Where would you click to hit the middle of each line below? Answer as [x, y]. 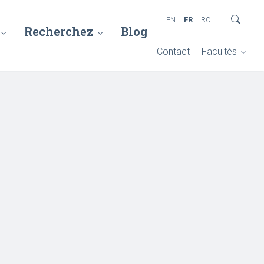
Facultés [219, 52]
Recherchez [59, 31]
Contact [173, 52]
